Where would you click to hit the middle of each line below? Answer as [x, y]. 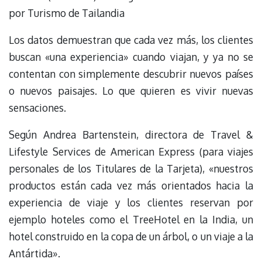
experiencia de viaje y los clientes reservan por [131, 203]
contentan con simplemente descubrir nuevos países [131, 74]
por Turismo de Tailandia [67, 13]
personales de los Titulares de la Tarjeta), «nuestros [131, 169]
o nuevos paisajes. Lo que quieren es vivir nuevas [131, 91]
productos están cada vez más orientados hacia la [131, 186]
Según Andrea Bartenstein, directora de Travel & [131, 135]
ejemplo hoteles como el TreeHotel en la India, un [131, 220]
